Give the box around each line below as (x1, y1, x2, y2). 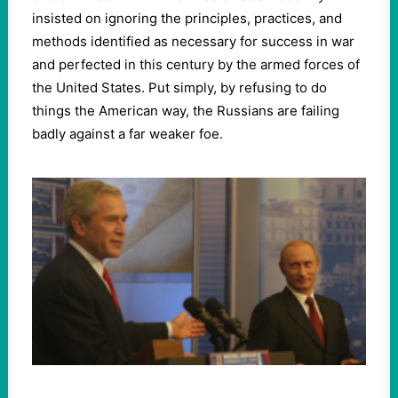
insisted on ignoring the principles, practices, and (32, 10, 342, 27)
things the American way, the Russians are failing (32, 102, 339, 119)
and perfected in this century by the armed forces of (32, 56, 360, 73)
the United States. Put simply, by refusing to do (32, 79, 327, 96)
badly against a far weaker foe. (32, 125, 223, 142)
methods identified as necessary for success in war (32, 33, 354, 50)
